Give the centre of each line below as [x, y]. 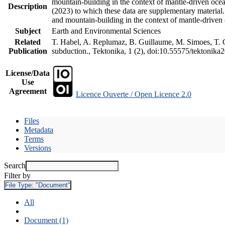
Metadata [39, 130]
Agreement [28, 91]
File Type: [20, 185]
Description [28, 6]
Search [15, 165]
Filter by [17, 175]
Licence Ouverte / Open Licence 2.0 [134, 94]
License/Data [28, 73]
